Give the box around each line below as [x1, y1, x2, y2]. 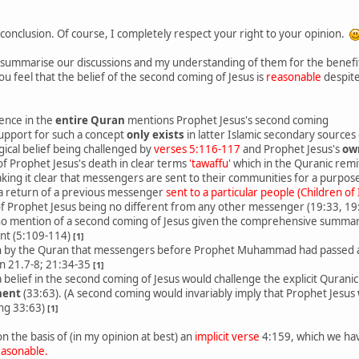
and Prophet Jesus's [240, 141, 342, 156]
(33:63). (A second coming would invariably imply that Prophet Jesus [21, 285, 357, 301]
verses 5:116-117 [151, 141, 240, 156]
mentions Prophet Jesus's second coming [125, 112, 329, 127]
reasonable [266, 69, 321, 84]
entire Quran [55, 112, 125, 127]
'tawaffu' [189, 155, 231, 171]
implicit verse [195, 329, 260, 344]
